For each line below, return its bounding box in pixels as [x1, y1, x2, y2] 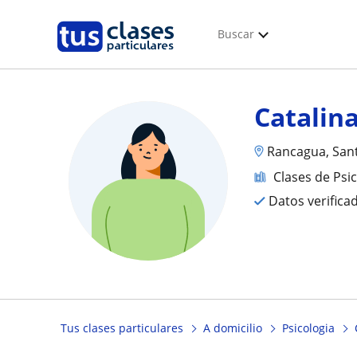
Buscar [218, 26, 254, 41]
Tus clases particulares [61, 320, 183, 336]
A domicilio [203, 320, 262, 336]
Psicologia [282, 320, 335, 336]
